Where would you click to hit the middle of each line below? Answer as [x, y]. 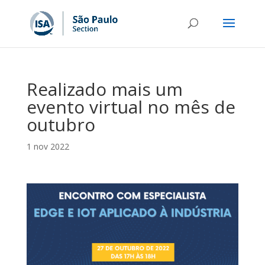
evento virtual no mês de [131, 107]
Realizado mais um [104, 89]
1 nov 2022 [48, 146]
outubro [61, 125]
